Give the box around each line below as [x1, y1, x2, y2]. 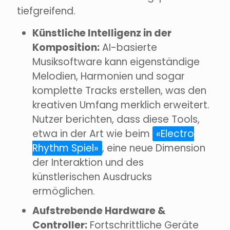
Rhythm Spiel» [32, 141, 99, 156]
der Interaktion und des [32, 156, 144, 170]
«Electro [156, 127, 194, 141]
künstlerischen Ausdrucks [32, 170, 152, 184]
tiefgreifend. [17, 4, 75, 18]
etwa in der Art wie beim [32, 127, 152, 141]
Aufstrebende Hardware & [32, 204, 166, 218]
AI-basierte [100, 41, 157, 55]
